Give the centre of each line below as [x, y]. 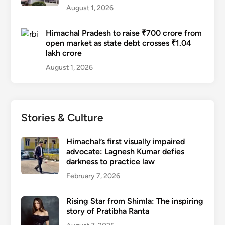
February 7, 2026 [93, 176]
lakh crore [64, 53]
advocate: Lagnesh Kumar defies [125, 151]
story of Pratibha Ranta [107, 211]
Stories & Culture [62, 117]
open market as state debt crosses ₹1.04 [118, 43]
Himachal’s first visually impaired [125, 141]
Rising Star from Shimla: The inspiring [135, 201]
